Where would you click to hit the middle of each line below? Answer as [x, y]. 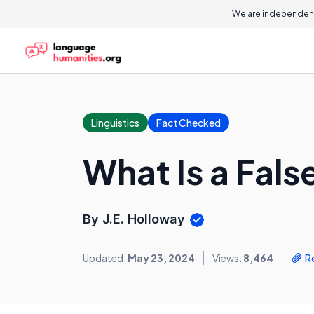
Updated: [105, 258]
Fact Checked [189, 123]
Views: [228, 258]
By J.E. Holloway [136, 219]
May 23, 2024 [161, 258]
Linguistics [115, 123]
